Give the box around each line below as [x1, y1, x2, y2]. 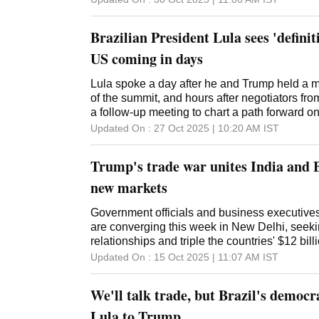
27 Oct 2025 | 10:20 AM [154, 122, 261, 134]
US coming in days [90, 48, 203, 69]
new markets [90, 177, 167, 198]
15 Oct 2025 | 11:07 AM [154, 251, 260, 263]
